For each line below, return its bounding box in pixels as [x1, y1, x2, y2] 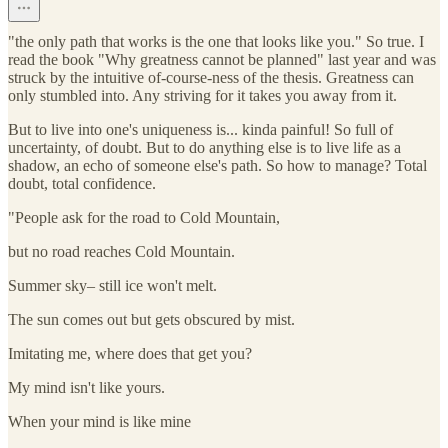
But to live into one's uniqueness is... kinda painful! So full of [8, 121, 393, 139]
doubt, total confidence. [8, 175, 156, 193]
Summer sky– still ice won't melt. [8, 277, 217, 295]
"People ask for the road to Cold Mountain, [8, 209, 280, 227]
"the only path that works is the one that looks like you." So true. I [8, 33, 424, 51]
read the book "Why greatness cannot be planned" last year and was [8, 51, 436, 69]
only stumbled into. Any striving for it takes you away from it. [8, 87, 397, 105]
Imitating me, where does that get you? [8, 345, 252, 363]
